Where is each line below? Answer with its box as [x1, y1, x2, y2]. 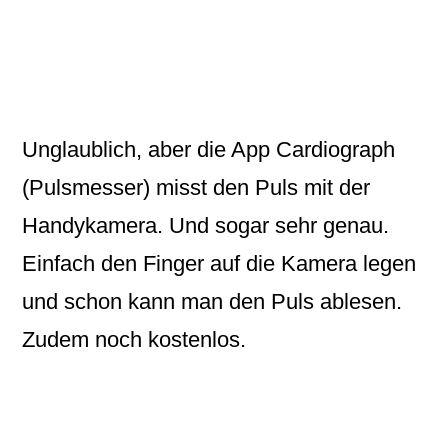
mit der [298, 175, 371, 200]
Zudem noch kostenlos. [22, 327, 247, 352]
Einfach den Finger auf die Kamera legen [22, 251, 417, 276]
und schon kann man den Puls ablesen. [22, 289, 403, 314]
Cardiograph [276, 137, 396, 162]
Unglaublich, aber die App [22, 137, 277, 162]
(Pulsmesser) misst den [22, 175, 256, 200]
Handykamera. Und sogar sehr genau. [22, 213, 390, 238]
